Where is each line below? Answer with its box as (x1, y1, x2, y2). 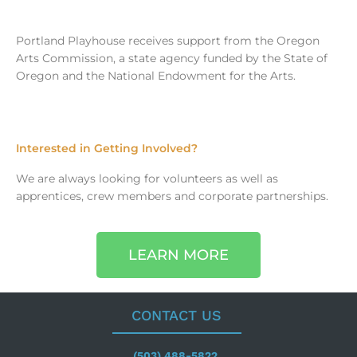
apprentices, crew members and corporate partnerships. (16, 190, 328, 203)
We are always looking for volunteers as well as (16, 172, 278, 186)
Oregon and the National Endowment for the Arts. (16, 69, 296, 83)
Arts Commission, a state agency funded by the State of (16, 52, 328, 65)
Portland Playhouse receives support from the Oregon (16, 34, 320, 48)
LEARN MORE (128, 245, 229, 264)
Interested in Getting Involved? (16, 142, 198, 155)
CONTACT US (131, 306, 222, 324)
